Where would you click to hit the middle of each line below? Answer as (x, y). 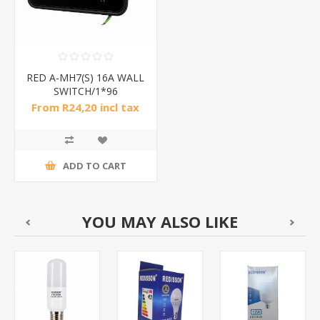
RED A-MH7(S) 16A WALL (86, 77)
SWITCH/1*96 (85, 91)
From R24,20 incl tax (86, 107)
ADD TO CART (94, 166)
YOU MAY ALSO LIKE (160, 221)
